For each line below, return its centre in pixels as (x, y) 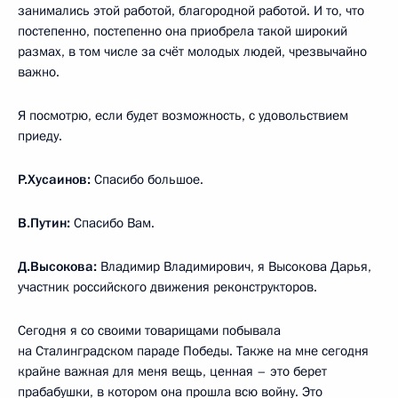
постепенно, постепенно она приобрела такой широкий (183, 31)
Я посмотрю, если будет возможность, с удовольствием (183, 115)
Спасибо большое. (149, 179)
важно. (39, 72)
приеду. (40, 135)
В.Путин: (46, 223)
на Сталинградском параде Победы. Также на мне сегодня (193, 350)
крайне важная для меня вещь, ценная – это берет (172, 371)
